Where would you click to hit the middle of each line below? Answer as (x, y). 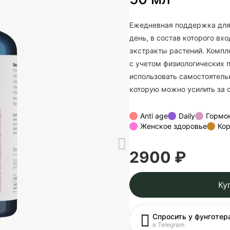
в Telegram (168, 225)
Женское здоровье (174, 126)
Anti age (154, 116)
